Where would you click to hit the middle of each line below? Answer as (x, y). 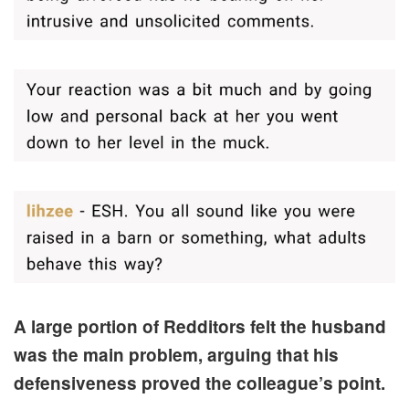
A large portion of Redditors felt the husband (200, 327)
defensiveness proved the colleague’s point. (199, 383)
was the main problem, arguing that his (176, 355)
